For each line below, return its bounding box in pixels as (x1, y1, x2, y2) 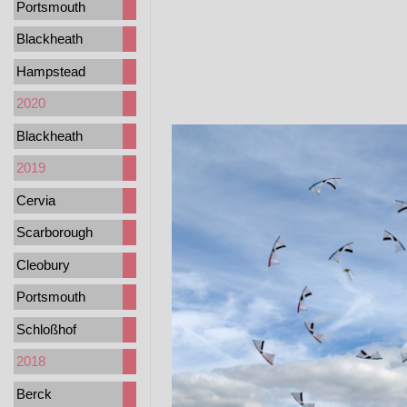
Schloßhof (16, 321, 76, 337)
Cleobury (16, 256, 70, 273)
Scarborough (16, 224, 93, 240)
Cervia (16, 192, 55, 208)
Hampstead (16, 63, 85, 79)
